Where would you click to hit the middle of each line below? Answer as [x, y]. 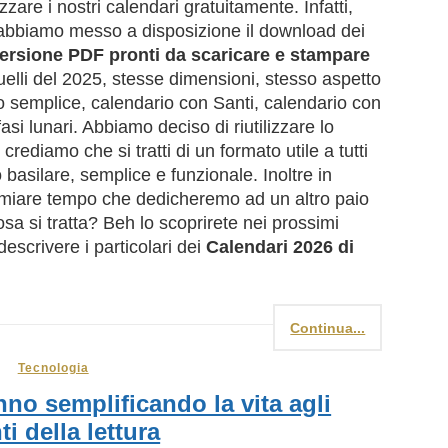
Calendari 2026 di [280, 247]
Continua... [328, 328]
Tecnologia [53, 368]
